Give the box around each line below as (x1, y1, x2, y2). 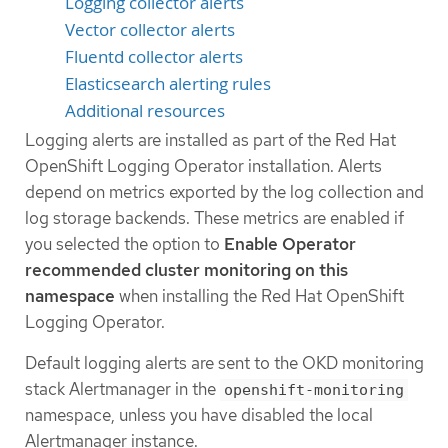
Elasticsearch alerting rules (65, 72, 271, 95)
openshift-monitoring (224, 380, 404, 399)
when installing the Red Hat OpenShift (115, 284, 404, 307)
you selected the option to (25, 232, 224, 255)
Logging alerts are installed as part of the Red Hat (25, 128, 396, 151)
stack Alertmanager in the (25, 377, 220, 400)
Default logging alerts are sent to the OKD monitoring (25, 351, 424, 374)
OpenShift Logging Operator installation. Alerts (25, 154, 382, 177)
